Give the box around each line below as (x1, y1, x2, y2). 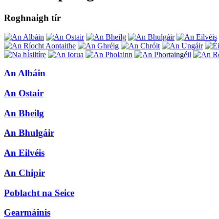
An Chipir (4, 167, 45, 178)
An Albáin (4, 68, 45, 79)
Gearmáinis (4, 207, 50, 218)
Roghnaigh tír (4, 12, 61, 23)
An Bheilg (4, 108, 44, 118)
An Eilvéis (4, 148, 44, 158)
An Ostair (4, 88, 44, 99)
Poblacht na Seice (4, 187, 74, 198)
